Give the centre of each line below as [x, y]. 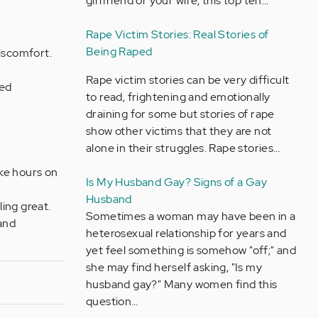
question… [112, 301]
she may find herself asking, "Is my [174, 267]
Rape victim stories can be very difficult [187, 80]
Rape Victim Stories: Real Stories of [177, 34]
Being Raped [119, 51]
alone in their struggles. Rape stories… [183, 148]
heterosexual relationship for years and [186, 233]
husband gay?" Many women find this [181, 284]
